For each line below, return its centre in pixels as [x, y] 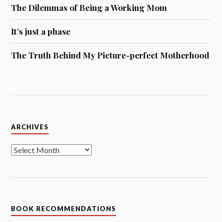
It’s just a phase [41, 31]
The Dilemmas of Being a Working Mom [89, 7]
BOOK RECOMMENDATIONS [64, 209]
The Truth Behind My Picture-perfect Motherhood [110, 55]
